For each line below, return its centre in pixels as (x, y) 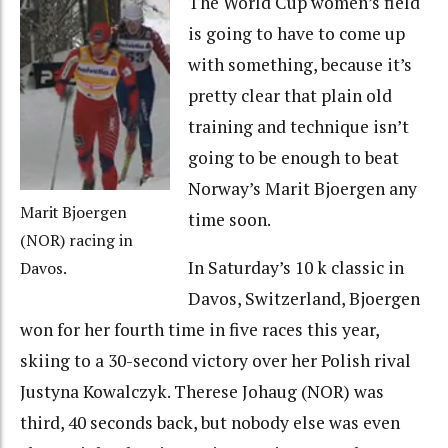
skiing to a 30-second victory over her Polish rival (215, 361)
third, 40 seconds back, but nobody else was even (210, 423)
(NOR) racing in (76, 241)
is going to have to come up (296, 33)
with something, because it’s (299, 64)
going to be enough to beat (293, 157)
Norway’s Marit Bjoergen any (302, 188)
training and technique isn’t (298, 126)
